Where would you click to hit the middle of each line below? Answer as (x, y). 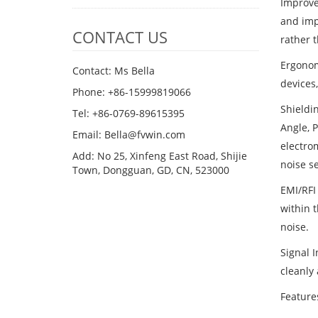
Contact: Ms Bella (114, 71)
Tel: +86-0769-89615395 (128, 113)
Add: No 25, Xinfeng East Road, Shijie (160, 156)
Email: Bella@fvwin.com (129, 135)
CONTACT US (120, 37)
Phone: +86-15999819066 (132, 92)
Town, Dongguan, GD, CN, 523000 (151, 170)
